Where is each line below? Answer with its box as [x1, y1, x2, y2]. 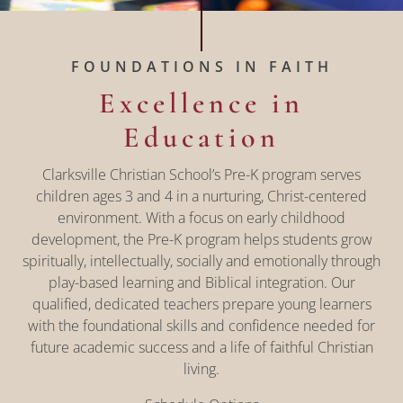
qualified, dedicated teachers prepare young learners [31, 294, 372, 314]
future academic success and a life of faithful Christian [30, 337, 373, 357]
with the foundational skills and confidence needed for [28, 316, 375, 336]
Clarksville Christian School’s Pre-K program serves [42, 165, 361, 184]
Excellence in [99, 85, 304, 121]
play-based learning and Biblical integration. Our [48, 273, 355, 292]
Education [123, 120, 280, 155]
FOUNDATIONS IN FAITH [70, 57, 333, 76]
